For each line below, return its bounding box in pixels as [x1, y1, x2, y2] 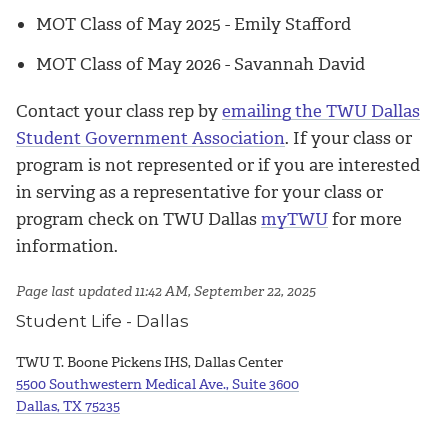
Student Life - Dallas [16, 310, 189, 331]
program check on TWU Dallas [16, 208, 261, 231]
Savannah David [234, 53, 365, 76]
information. [16, 235, 122, 258]
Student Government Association [16, 127, 285, 150]
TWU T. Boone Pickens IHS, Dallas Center [16, 352, 283, 372]
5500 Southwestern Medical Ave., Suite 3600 [16, 374, 299, 394]
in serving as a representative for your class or [16, 181, 383, 204]
